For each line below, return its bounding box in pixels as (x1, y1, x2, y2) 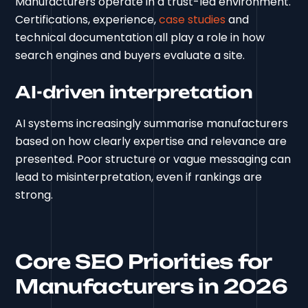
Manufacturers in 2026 (15, 274, 287, 299)
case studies (159, 12, 226, 28)
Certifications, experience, (15, 12, 159, 28)
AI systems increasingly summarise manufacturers (15, 115, 289, 132)
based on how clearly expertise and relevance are (15, 133, 287, 150)
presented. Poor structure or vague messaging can (15, 151, 291, 168)
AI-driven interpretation (15, 82, 253, 103)
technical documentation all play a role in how (15, 30, 265, 46)
